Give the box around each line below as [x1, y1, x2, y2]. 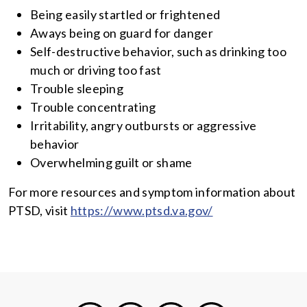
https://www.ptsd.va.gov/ [70, 203, 213, 219]
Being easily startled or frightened [30, 7, 221, 23]
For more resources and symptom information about [8, 184, 296, 200]
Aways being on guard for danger [30, 25, 213, 41]
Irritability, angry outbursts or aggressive [30, 118, 257, 134]
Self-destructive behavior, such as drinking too [30, 44, 287, 60]
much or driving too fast [30, 62, 162, 78]
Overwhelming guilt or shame [30, 155, 193, 171]
